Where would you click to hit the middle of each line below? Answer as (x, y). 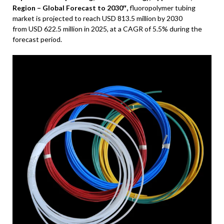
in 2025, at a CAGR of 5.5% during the (142, 29)
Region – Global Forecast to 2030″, (71, 8)
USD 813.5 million (129, 18)
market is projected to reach (57, 18)
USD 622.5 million (55, 29)
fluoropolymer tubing (162, 8)
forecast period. (37, 39)
